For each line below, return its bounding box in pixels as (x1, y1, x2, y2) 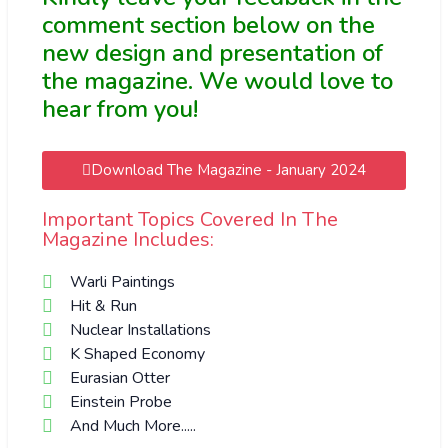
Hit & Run (69, 295, 137, 318)
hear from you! (42, 93, 198, 126)
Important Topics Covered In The (42, 206, 338, 234)
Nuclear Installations (69, 319, 211, 342)
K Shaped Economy (69, 343, 205, 366)
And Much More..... (69, 415, 196, 438)
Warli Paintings (69, 271, 175, 294)
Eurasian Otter (69, 367, 170, 390)
